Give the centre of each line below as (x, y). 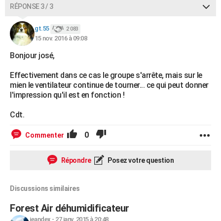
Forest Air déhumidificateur (70, 208)
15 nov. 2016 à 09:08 (61, 38)
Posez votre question (140, 160)
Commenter (45, 135)
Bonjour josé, (32, 55)
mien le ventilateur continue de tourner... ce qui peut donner (109, 85)
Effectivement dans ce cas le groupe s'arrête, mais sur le (106, 75)
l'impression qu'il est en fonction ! (67, 95)
